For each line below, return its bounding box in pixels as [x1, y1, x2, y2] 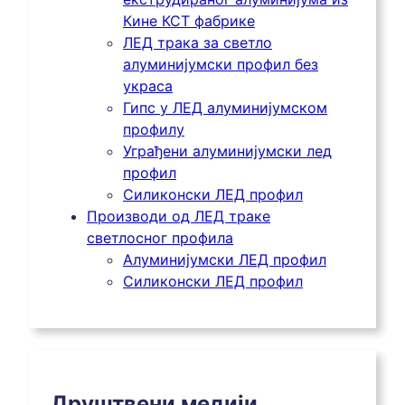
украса [123, 76, 173, 95]
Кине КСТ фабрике [123, 11, 255, 30]
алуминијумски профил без [123, 54, 318, 73]
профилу [123, 119, 184, 138]
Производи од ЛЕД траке [87, 206, 270, 225]
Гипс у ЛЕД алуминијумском [123, 98, 327, 117]
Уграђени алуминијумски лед [123, 141, 332, 160]
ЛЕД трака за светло [123, 33, 272, 52]
